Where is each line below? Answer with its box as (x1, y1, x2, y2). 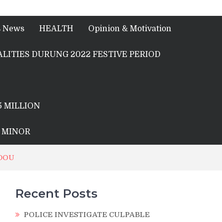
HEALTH (39, 24, 73, 33)
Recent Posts (15, 186, 98, 201)
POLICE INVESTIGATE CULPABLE (24, 210, 150, 219)
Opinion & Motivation (88, 24, 171, 33)
